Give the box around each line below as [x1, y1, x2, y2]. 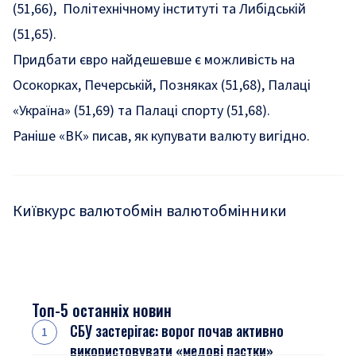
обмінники [210, 200, 287, 222]
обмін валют [122, 200, 210, 222]
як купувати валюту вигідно [134, 126, 307, 146]
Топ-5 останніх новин [32, 298, 172, 322]
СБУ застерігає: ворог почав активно [70, 320, 284, 341]
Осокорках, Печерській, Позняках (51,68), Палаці [13, 75, 311, 95]
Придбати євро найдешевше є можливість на [13, 50, 295, 70]
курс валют [44, 200, 122, 222]
